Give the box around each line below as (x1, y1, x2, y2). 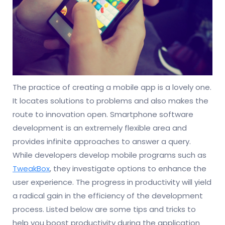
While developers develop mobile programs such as (13, 149, 206, 160)
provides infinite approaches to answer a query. (13, 136, 191, 147)
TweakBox (13, 163, 50, 174)
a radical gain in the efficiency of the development (13, 190, 203, 201)
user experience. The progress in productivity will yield (13, 176, 211, 187)
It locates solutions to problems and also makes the (13, 95, 208, 106)
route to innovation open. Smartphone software (13, 108, 193, 120)
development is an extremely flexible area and (13, 122, 187, 133)
